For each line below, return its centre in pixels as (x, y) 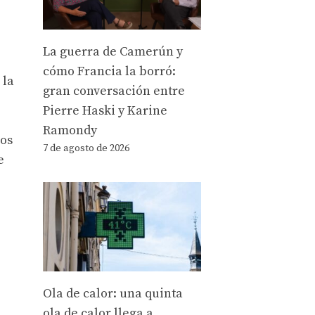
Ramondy (70, 130)
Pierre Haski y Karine (105, 110)
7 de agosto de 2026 (86, 148)
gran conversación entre (114, 91)
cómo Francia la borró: (109, 71)
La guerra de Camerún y (113, 51)
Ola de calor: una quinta (113, 294)
